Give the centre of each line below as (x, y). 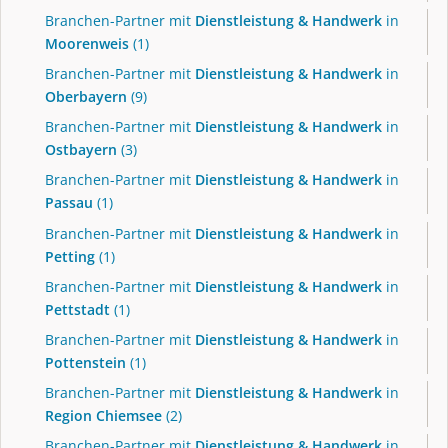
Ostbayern (81, 150)
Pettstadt (77, 309)
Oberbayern (86, 96)
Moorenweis (87, 43)
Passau (69, 203)
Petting (70, 256)
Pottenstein (85, 362)
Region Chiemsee (103, 416)
